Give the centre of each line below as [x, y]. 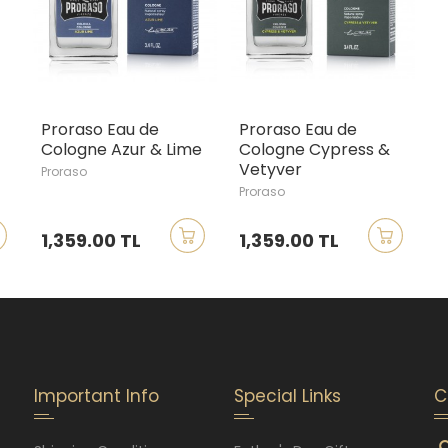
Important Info [96, 395]
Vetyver [270, 169]
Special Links [287, 395]
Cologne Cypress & [314, 149]
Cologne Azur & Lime [121, 149]
